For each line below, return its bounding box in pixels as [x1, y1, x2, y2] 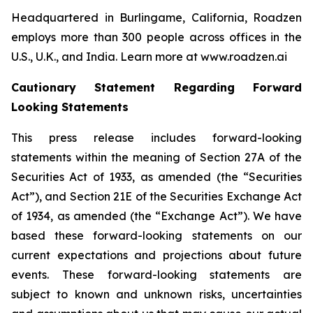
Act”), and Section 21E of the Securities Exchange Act [11, 189, 302, 203]
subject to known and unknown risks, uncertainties [11, 287, 302, 301]
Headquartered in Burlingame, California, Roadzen [11, 10, 302, 24]
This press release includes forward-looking [11, 131, 302, 145]
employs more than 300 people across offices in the [11, 30, 302, 44]
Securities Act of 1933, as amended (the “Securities [11, 170, 302, 184]
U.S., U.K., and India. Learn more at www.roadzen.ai [11, 50, 287, 64]
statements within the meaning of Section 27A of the [11, 150, 302, 164]
